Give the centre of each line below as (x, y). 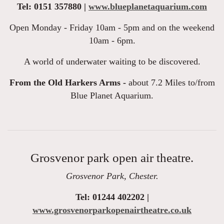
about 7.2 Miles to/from (170, 83)
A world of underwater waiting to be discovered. (112, 62)
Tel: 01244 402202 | (112, 197)
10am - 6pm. (112, 41)
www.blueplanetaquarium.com (148, 7)
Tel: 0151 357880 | (53, 7)
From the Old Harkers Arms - (67, 83)
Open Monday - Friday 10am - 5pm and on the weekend (112, 28)
